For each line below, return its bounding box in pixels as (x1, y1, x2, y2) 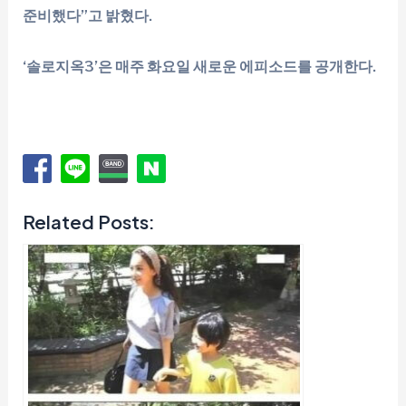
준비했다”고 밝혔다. (23, 5, 153, 24)
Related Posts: (23, 210, 156, 235)
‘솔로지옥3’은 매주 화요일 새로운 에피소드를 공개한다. (23, 56, 377, 75)
